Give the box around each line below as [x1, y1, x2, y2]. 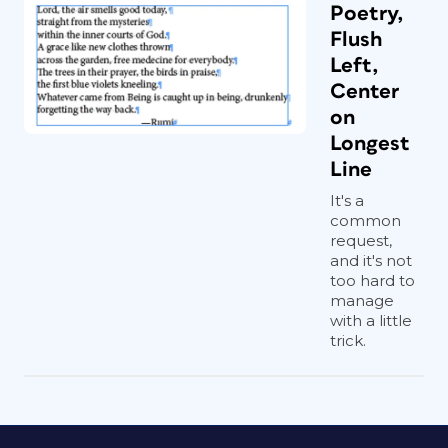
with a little [330, 311, 412, 330]
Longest [330, 133, 410, 154]
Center [330, 81, 399, 102]
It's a [330, 191, 364, 210]
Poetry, [330, 3, 404, 24]
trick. [330, 331, 366, 350]
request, [330, 231, 392, 250]
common [330, 211, 401, 230]
